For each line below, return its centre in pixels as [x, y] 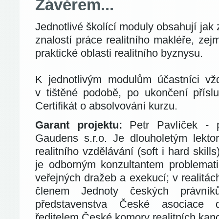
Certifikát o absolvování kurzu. [106, 106]
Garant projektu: [83, 125]
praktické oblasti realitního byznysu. [119, 53]
